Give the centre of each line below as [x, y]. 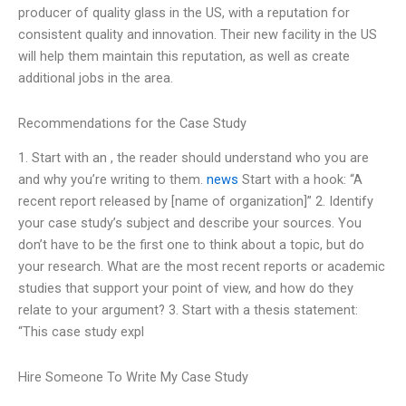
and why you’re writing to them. [112, 180]
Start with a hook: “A [300, 180]
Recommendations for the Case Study [132, 123]
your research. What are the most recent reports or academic [202, 267]
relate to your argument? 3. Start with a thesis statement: [188, 310]
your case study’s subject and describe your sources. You [190, 223]
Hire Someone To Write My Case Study [133, 377]
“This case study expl [81, 332]
